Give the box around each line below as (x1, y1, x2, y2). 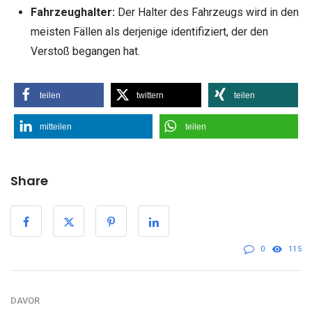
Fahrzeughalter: (30, 6, 115, 19)
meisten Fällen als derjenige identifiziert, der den (30, 25, 268, 39)
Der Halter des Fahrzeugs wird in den (114, 6, 299, 19)
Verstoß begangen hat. (30, 45, 140, 58)
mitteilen (40, 122, 72, 132)
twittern (136, 91, 164, 101)
